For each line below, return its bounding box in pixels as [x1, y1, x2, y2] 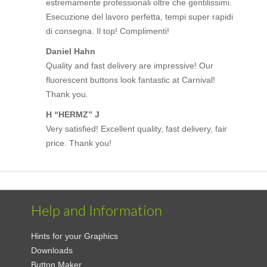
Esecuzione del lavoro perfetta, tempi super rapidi [46, 12, 234, 22]
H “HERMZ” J [46, 110, 100, 120]
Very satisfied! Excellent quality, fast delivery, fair [46, 124, 228, 134]
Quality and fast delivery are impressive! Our [46, 61, 214, 71]
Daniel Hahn [46, 46, 96, 57]
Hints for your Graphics [31, 231, 119, 241]
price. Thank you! [46, 138, 112, 148]
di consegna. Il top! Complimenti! [46, 26, 170, 36]
